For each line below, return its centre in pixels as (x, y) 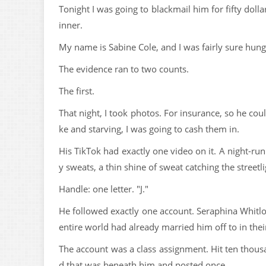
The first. (77, 91)
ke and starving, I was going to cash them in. (149, 129)
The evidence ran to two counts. (124, 69)
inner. (71, 25)
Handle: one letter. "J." (104, 189)
